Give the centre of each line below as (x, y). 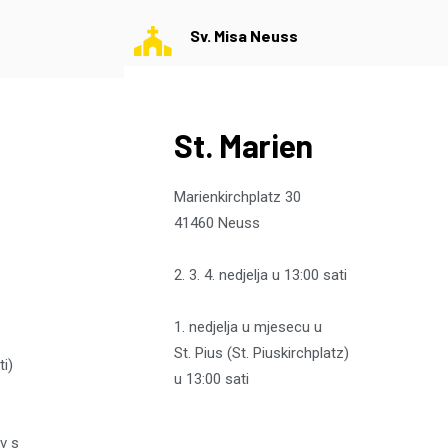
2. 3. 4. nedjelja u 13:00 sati (261, 275)
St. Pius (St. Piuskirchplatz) (262, 353)
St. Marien (244, 145)
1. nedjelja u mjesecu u (248, 327)
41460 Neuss (217, 223)
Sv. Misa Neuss (244, 36)
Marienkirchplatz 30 (238, 197)
